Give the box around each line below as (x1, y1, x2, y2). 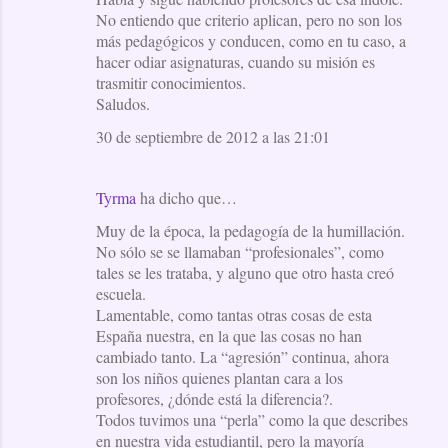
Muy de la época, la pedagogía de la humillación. (96, 219, 405, 241)
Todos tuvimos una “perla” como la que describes (96, 408, 408, 430)
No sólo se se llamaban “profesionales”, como (96, 240, 384, 262)
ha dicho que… (136, 186, 237, 208)
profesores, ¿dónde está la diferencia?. (96, 387, 333, 409)
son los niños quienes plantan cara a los (96, 366, 343, 388)
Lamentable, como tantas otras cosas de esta (96, 303, 372, 325)
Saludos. (96, 92, 150, 114)
